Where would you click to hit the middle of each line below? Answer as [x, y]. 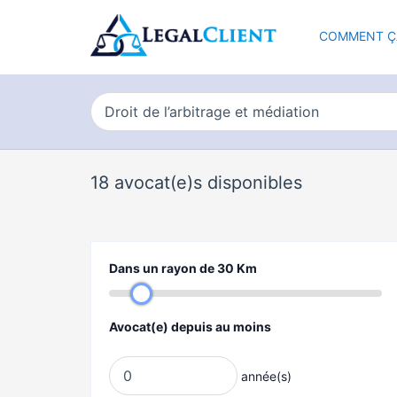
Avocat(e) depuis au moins [190, 327]
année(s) [266, 376]
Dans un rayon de [163, 268]
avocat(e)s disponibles [206, 183]
